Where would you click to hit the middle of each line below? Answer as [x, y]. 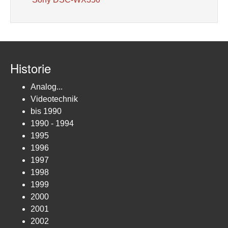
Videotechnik [54, 99]
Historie [31, 68]
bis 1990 [46, 111]
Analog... [47, 87]
